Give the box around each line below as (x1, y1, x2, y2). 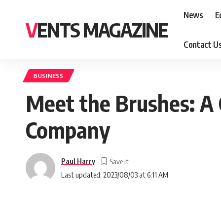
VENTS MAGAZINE (37, 17, 168, 42)
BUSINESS (34, 72, 64, 79)
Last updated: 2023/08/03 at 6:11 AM (61, 170, 168, 179)
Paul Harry (61, 156, 95, 165)
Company (26, 116, 110, 144)
